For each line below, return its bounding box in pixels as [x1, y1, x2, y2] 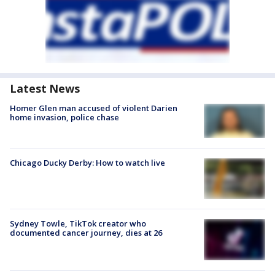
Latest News [10, 80, 80, 96]
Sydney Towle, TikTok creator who [10, 218, 146, 230]
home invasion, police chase [10, 111, 119, 123]
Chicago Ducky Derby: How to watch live [10, 157, 165, 168]
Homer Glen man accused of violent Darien [10, 102, 177, 114]
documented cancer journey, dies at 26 [10, 227, 162, 239]
